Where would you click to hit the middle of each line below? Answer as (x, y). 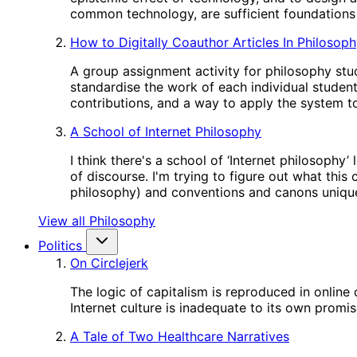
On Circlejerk (109, 263)
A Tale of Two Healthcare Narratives (180, 336)
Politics (60, 245)
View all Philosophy (97, 221)
